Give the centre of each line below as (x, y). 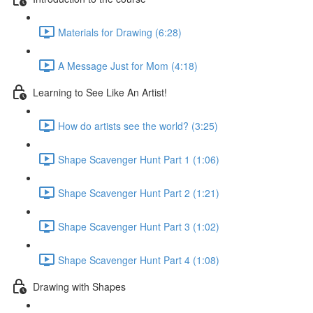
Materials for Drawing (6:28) (120, 32)
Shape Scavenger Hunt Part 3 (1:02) (139, 226)
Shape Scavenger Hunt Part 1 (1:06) (139, 159)
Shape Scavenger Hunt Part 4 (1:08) (139, 260)
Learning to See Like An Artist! (100, 92)
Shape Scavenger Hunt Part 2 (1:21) (139, 192)
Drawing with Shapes (79, 286)
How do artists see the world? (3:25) (138, 125)
